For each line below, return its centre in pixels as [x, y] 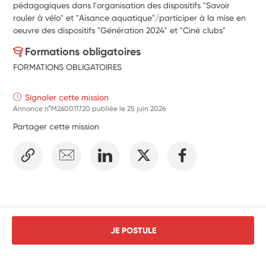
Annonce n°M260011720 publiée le [70, 108]
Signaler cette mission [67, 97]
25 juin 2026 [147, 108]
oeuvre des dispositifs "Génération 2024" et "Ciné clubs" [120, 30]
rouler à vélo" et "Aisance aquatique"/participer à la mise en [130, 18]
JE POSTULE [133, 230]
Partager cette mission [56, 126]
